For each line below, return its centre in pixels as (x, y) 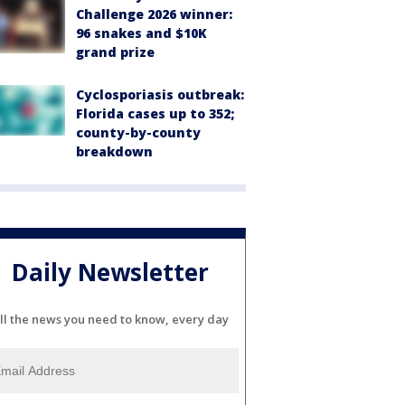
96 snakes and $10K (141, 33)
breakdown (114, 151)
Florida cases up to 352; (155, 113)
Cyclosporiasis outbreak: (160, 94)
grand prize (115, 52)
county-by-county (138, 132)
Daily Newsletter (110, 273)
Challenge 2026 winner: (154, 14)
